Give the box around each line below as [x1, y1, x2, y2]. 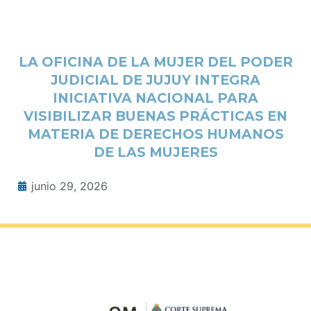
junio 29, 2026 [31, 178, 108, 193]
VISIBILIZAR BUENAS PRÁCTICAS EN [24, 107, 287, 124]
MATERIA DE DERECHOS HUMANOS [27, 125, 284, 142]
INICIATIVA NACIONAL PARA [53, 89, 258, 106]
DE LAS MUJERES [93, 143, 218, 160]
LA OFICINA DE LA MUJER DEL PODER [18, 53, 293, 70]
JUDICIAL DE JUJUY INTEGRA [51, 71, 260, 88]
